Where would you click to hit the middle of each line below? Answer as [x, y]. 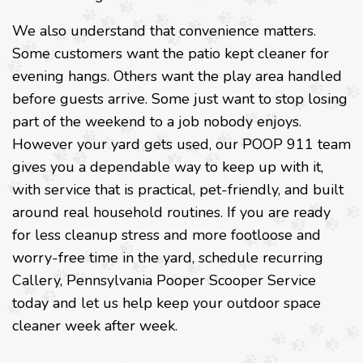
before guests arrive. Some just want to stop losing [180, 99]
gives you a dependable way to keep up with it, [168, 167]
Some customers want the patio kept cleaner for [171, 54]
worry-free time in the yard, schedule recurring [168, 258]
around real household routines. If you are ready [171, 213]
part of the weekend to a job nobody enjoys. [157, 122]
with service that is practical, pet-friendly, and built [178, 190]
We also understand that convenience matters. [164, 31]
